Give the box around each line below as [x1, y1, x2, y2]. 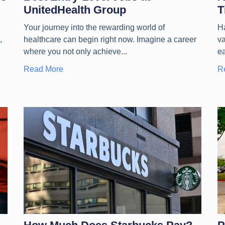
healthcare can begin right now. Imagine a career [23, 35, 196, 44]
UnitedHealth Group [23, 3, 126, 16]
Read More [23, 64, 63, 73]
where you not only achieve [23, 47, 121, 56]
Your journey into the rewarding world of [23, 23, 165, 32]
